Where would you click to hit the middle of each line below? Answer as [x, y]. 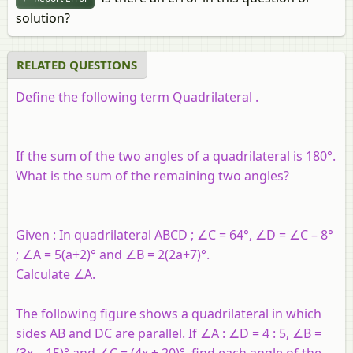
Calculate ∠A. [56, 274]
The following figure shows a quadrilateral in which [169, 313]
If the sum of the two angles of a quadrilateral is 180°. [176, 156]
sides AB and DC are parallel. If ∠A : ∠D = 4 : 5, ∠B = [169, 333]
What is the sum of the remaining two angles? [152, 175]
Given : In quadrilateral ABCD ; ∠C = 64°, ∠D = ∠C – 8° [175, 234]
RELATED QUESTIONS [77, 64]
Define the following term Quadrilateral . [137, 97]
